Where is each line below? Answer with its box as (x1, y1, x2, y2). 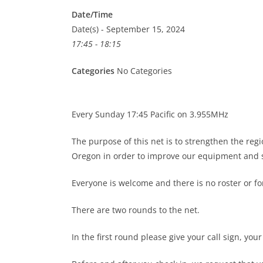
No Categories (114, 65, 172, 76)
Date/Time (72, 9, 113, 20)
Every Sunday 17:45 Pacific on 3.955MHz (72, 109, 228, 120)
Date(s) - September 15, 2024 (72, 23, 185, 35)
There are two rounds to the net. (72, 204, 200, 215)
